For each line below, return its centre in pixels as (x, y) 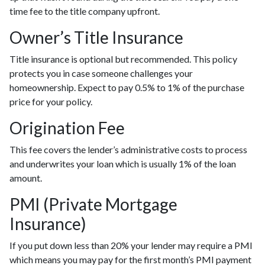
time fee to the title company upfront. (85, 11)
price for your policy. (51, 102)
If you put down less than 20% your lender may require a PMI (131, 245)
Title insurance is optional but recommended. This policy (123, 59)
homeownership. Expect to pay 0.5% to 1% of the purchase (127, 88)
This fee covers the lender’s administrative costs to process (128, 150)
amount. (26, 178)
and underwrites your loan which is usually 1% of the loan (123, 164)
